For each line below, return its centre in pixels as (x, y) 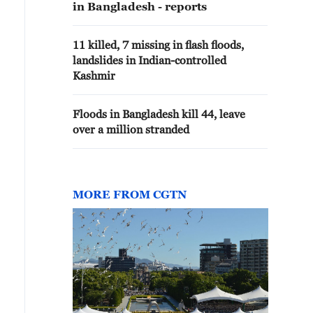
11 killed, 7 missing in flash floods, (158, 45)
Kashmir (94, 75)
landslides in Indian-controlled (150, 60)
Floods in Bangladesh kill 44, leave (159, 114)
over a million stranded (131, 129)
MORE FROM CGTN (130, 194)
